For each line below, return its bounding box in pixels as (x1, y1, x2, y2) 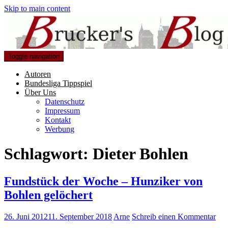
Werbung (45, 125, 74, 133)
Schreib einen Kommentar (132, 212, 216, 221)
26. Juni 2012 (4, 212, 48, 221)
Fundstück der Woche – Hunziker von (4, 174, 203, 188)
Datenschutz (45, 97, 84, 106)
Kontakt (45, 116, 71, 124)
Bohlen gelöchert (4, 188, 93, 202)
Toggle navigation (8, 52, 60, 60)
